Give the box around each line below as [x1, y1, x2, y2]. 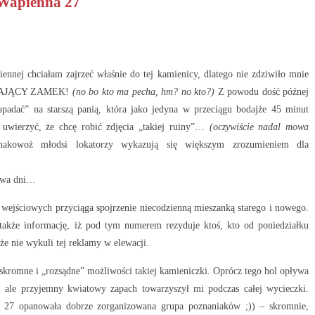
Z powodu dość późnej [214, 86, 309, 97]
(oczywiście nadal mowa [209, 122, 309, 132]
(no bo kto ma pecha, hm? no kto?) [72, 86, 214, 97]
